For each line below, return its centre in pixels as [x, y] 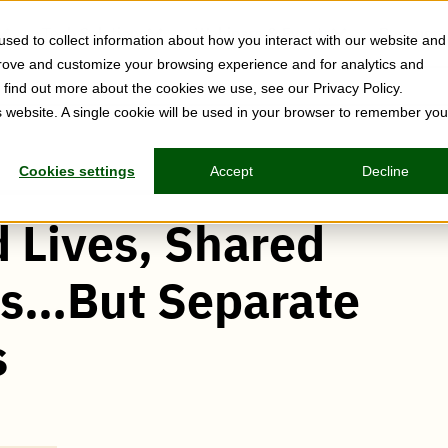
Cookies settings [77, 171]
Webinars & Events [263, 33]
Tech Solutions [94, 33]
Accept [231, 171]
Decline [385, 171]
